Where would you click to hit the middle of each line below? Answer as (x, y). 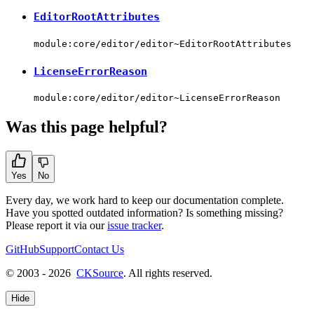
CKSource (100, 273)
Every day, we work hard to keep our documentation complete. (145, 200)
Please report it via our (56, 226)
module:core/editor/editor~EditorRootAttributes (163, 43)
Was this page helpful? (87, 127)
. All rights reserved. (168, 273)
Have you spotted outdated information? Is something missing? (144, 213)
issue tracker (134, 226)
